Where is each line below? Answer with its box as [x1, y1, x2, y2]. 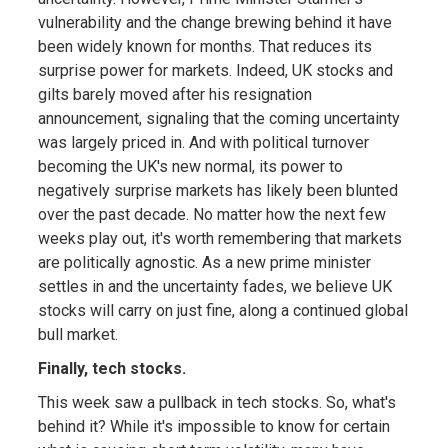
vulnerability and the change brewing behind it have [37, 12, 392, 32]
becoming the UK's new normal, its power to [37, 156, 343, 176]
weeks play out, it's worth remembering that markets [37, 228, 402, 248]
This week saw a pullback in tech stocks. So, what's [37, 392, 396, 412]
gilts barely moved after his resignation [37, 84, 312, 104]
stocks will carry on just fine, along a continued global [37, 300, 408, 320]
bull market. [37, 324, 118, 344]
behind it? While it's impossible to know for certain [37, 416, 390, 436]
